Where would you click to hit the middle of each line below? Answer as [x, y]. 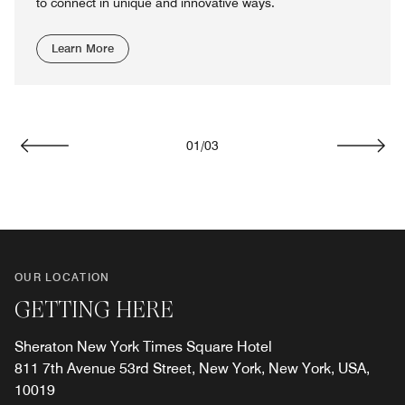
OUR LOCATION [62, 277]
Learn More [83, 47]
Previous [72, 164]
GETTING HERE [94, 309]
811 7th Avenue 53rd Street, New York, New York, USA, [192, 368]
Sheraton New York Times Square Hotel [143, 346]
